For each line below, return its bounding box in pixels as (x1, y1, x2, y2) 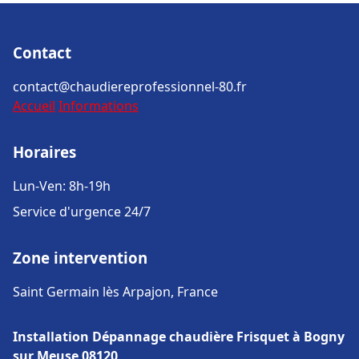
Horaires (13, 142, 76, 162)
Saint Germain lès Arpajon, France (13, 283, 218, 301)
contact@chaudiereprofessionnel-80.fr (13, 78, 247, 95)
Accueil (13, 97, 55, 115)
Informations (58, 97, 139, 115)
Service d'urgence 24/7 (13, 203, 151, 220)
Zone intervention (13, 248, 147, 268)
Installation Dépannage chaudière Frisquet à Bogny (13, 328, 345, 345)
